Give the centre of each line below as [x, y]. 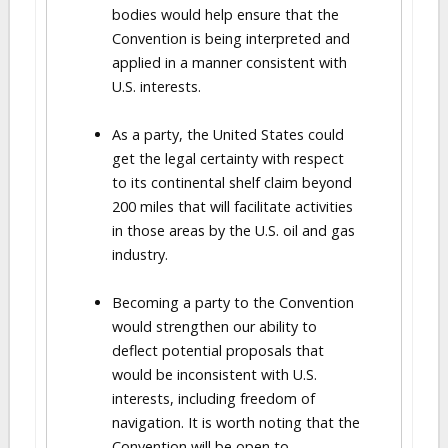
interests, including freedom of [213, 398]
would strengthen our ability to [214, 326]
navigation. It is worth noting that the [236, 422]
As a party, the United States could [228, 134]
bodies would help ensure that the [225, 14]
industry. [140, 254]
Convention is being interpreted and [231, 38]
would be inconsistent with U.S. [214, 374]
